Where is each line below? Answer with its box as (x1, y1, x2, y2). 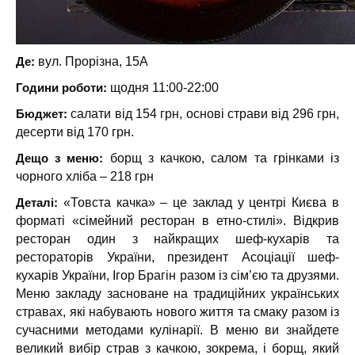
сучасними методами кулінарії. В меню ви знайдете (16, 323, 339, 337)
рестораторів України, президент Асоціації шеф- (16, 250, 339, 264)
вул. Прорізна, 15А (35, 55, 148, 68)
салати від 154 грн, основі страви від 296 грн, (67, 107, 339, 120)
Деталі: (16, 193, 63, 211)
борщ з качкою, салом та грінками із (103, 151, 340, 165)
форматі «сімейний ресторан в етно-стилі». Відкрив (16, 214, 339, 227)
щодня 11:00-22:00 (110, 81, 219, 94)
